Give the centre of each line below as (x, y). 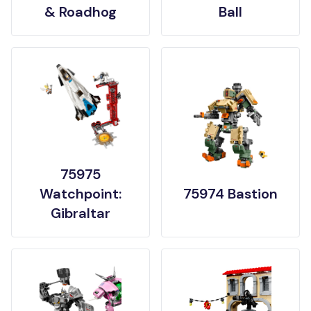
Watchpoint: (81, 193)
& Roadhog (81, 11)
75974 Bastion (230, 193)
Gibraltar (81, 213)
